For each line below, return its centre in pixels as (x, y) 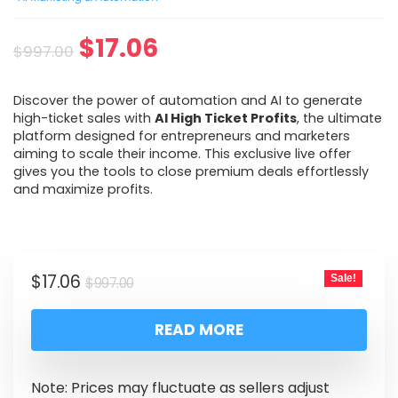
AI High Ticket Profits (226, 118)
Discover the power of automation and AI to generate (188, 100)
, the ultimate (339, 118)
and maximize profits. (83, 189)
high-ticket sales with (84, 118)
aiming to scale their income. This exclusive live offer (182, 154)
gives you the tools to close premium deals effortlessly (191, 171)
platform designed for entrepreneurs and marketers (182, 136)
